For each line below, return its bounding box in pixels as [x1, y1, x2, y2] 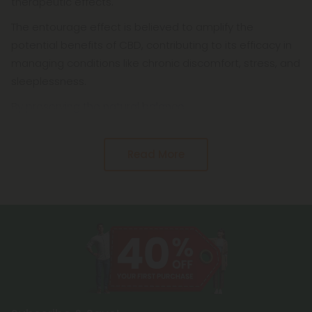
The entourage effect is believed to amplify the [11, 19, 253, 35]
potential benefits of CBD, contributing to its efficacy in [11, 38, 292, 53]
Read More [127, 147, 185, 162]
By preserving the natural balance [11, 99, 185, 114]
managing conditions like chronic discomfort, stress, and [11, 56, 300, 71]
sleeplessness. [11, 74, 86, 89]
